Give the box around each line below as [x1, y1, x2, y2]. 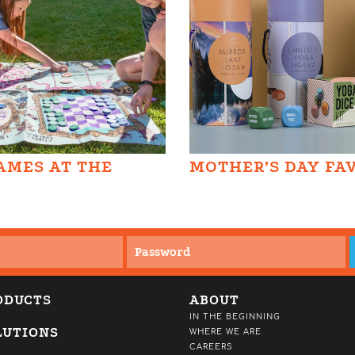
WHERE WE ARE [189, 327, 261, 337]
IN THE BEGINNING [189, 312, 281, 322]
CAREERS [189, 342, 233, 352]
